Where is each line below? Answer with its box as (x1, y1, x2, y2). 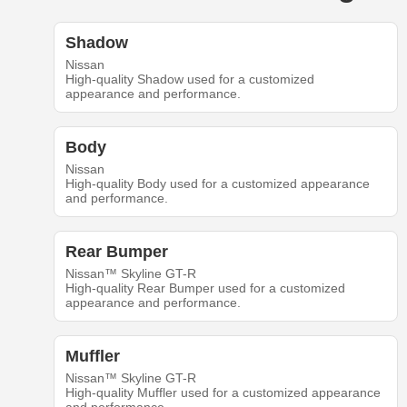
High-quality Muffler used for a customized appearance (65, 385, 381, 401)
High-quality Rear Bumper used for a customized (65, 281, 345, 296)
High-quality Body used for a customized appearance (65, 176, 370, 192)
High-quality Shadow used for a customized (65, 72, 314, 87)
